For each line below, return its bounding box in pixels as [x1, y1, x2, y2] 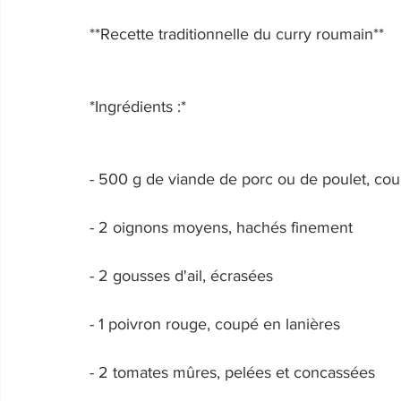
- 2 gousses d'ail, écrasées [90, 267, 277, 285]
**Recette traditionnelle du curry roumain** [90, 25, 388, 43]
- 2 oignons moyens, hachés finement [90, 218, 357, 236]
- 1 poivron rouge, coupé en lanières [90, 315, 345, 333]
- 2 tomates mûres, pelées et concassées [90, 363, 380, 381]
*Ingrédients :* [90, 98, 191, 115]
